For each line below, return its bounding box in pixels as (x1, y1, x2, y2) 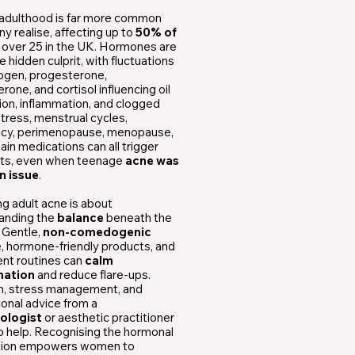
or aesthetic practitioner (42, 310, 174, 326)
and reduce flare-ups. (35, 267, 151, 283)
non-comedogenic (43, 224, 151, 240)
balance (57, 210, 104, 226)
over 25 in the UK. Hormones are (2, 39, 177, 55)
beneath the (104, 210, 172, 226)
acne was (125, 153, 179, 169)
